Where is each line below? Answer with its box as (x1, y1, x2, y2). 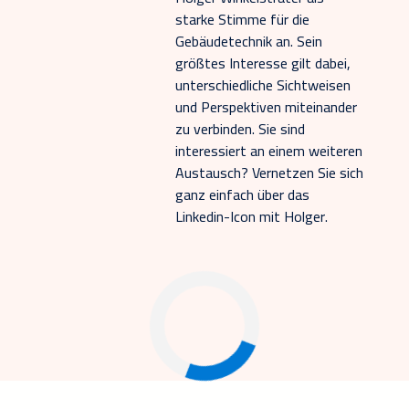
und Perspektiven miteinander (175, 92, 357, 121)
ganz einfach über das (175, 180, 309, 208)
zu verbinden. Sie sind (175, 114, 305, 142)
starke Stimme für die (175, 5, 309, 33)
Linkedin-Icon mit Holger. (175, 202, 328, 230)
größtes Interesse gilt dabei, (175, 48, 351, 77)
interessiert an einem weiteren (175, 136, 362, 164)
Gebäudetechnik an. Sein (175, 26, 322, 55)
